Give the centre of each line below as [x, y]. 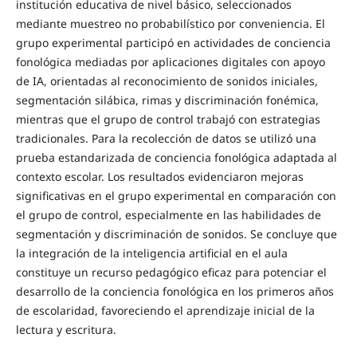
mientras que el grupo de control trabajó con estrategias [168, 120]
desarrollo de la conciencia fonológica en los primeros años [175, 292]
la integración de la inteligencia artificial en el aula [151, 253]
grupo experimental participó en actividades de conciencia [173, 43]
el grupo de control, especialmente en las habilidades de [168, 215]
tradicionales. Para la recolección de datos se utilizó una [166, 139]
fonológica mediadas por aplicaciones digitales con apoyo [170, 62]
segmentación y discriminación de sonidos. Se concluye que [176, 234]
